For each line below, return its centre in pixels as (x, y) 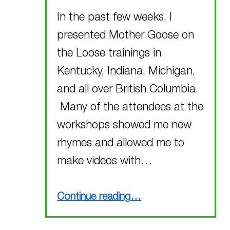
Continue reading (94, 197)
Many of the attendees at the (130, 108)
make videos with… (105, 162)
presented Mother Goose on (126, 36)
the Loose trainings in (109, 54)
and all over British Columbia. (128, 90)
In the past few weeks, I (115, 18)
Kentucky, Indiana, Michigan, (126, 72)
